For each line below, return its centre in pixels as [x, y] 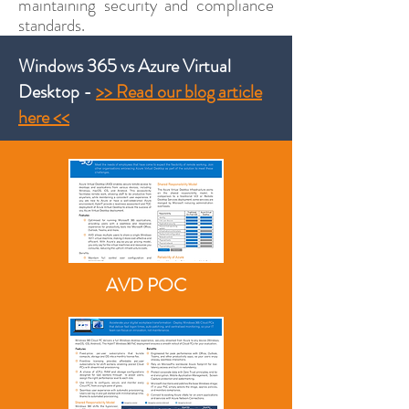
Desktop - [57, 92]
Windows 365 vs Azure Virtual [125, 66]
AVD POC [146, 285]
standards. [52, 25]
